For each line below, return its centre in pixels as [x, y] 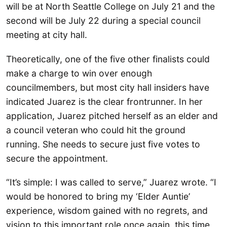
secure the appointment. [57, 158]
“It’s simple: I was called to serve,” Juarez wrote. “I [111, 182]
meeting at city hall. [47, 35]
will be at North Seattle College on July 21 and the [110, 7]
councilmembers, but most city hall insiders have [108, 87]
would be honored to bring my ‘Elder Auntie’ [98, 197]
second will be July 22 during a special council [103, 21]
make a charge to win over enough [79, 73]
